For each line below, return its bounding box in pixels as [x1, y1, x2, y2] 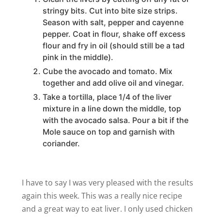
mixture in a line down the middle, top [42, 103, 181, 113]
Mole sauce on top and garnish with [42, 126, 175, 137]
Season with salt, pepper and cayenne [42, 17, 184, 27]
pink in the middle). [42, 52, 113, 62]
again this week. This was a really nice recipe [21, 190, 182, 201]
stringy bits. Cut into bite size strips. [42, 5, 178, 15]
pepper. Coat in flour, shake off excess [42, 29, 186, 39]
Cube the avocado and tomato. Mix [42, 66, 172, 76]
